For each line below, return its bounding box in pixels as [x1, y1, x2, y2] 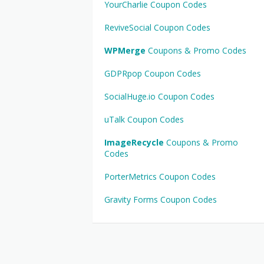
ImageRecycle [104, 137, 164, 148]
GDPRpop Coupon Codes [104, 68, 201, 79]
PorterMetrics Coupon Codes [104, 171, 216, 182]
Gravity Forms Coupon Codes [104, 194, 217, 205]
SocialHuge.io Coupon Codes [104, 91, 214, 102]
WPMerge [104, 45, 146, 56]
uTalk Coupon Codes [104, 114, 184, 125]
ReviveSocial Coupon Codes [104, 22, 210, 33]
